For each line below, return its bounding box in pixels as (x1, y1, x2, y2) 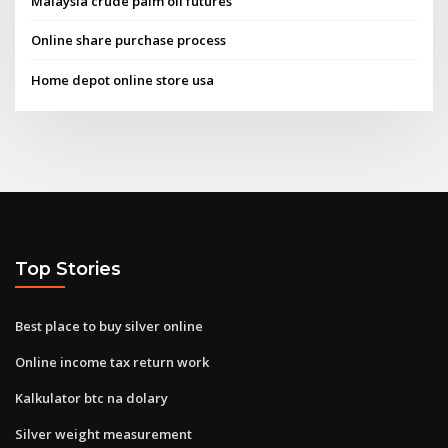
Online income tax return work (15, 352, 209, 371)
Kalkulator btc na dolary (15, 388, 168, 407)
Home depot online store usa (31, 70, 215, 89)
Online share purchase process (31, 31, 227, 50)
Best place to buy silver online (15, 316, 203, 335)
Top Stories (15, 258, 121, 280)
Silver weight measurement (15, 424, 192, 443)
